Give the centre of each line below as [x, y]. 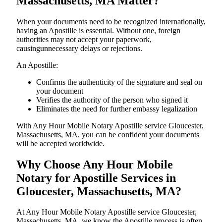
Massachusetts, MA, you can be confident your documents [108, 134]
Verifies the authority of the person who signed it [112, 100]
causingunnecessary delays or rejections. [79, 48]
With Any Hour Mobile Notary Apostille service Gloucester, [110, 125]
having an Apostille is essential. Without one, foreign [98, 30]
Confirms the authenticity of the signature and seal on [119, 82]
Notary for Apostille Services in [96, 178]
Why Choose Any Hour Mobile [95, 164]
